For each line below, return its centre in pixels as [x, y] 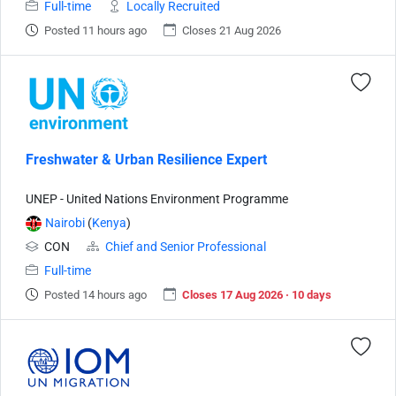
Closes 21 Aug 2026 [232, 30]
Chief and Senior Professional [186, 247]
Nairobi [65, 223]
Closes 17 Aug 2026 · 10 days [257, 295]
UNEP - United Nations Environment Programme [157, 199]
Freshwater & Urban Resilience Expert [146, 160]
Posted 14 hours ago [95, 295]
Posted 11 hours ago [95, 30]
